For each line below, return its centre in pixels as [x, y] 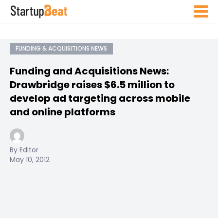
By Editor [24, 150]
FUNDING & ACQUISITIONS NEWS [61, 48]
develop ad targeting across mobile [100, 98]
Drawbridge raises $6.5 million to [92, 85]
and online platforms [63, 112]
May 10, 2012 [30, 160]
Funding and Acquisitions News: [89, 71]
